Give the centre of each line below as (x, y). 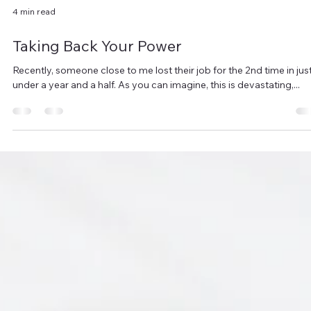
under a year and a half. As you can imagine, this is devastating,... (156, 199)
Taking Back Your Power (97, 160)
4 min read (34, 125)
